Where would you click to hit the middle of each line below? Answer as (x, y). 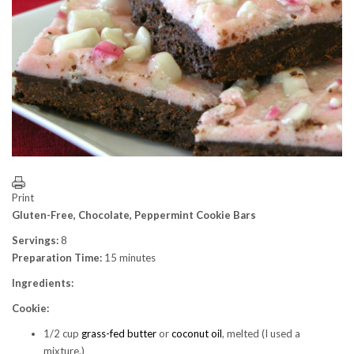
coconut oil (197, 333)
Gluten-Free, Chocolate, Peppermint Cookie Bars (134, 215)
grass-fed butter (119, 333)
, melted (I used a (261, 333)
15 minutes (129, 258)
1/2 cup (62, 333)
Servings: (35, 240)
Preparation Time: (57, 258)
